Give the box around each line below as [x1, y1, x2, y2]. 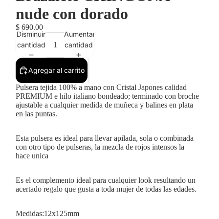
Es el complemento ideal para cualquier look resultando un [16, 176, 196, 184]
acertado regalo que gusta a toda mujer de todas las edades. [16, 185, 197, 193]
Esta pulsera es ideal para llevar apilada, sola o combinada [16, 134, 194, 142]
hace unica [16, 152, 48, 160]
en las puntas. [16, 109, 57, 118]
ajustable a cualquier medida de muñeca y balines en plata [16, 101, 193, 109]
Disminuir [17, 29, 46, 38]
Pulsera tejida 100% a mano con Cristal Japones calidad [16, 83, 187, 91]
